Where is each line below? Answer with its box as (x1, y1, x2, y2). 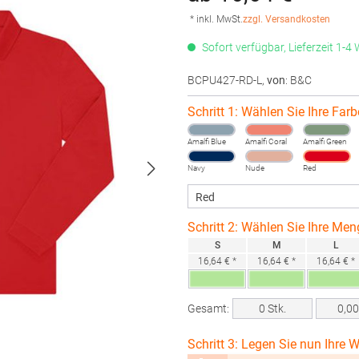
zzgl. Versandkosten (243, 14, 330, 25)
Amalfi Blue (188, 137, 226, 146)
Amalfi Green (303, 137, 347, 146)
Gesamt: (188, 302, 229, 315)
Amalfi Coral (245, 137, 287, 146)
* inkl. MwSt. (190, 14, 243, 25)
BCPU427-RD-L (188, 74, 262, 87)
